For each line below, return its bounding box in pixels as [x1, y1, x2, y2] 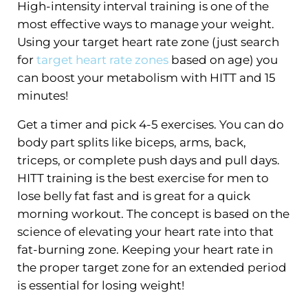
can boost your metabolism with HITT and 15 [16, 71, 276, 85]
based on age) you [168, 53, 278, 67]
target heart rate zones [33, 53, 168, 67]
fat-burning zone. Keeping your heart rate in [16, 243, 273, 257]
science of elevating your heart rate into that [16, 225, 274, 239]
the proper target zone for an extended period [16, 261, 287, 275]
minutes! [16, 89, 68, 103]
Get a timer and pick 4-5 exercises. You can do [16, 118, 284, 132]
